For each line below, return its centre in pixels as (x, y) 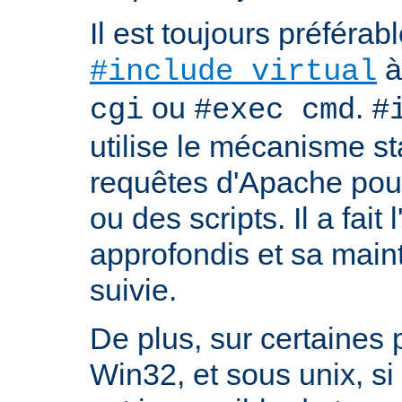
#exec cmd (275, 111)
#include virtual (233, 72)
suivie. (133, 290)
